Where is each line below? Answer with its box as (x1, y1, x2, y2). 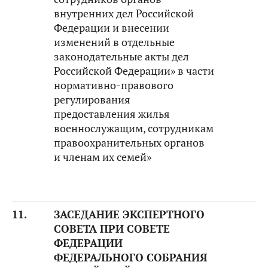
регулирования (54, 93, 130, 106)
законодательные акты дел (54, 50, 189, 63)
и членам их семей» (54, 150, 151, 164)
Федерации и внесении (54, 21, 169, 35)
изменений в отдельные (54, 35, 175, 49)
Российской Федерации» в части (54, 64, 214, 78)
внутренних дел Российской (54, 7, 194, 20)
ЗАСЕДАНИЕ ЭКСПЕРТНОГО (54, 208, 205, 221)
